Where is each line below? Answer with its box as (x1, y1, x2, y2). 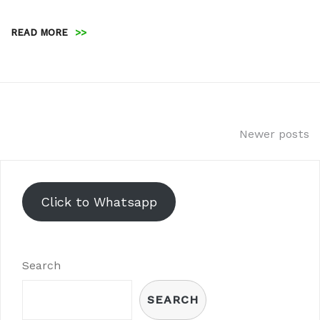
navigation (10, 151, 125, 179)
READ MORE (11, 26, 68, 38)
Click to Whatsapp (40, 194, 157, 209)
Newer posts (239, 126, 309, 141)
